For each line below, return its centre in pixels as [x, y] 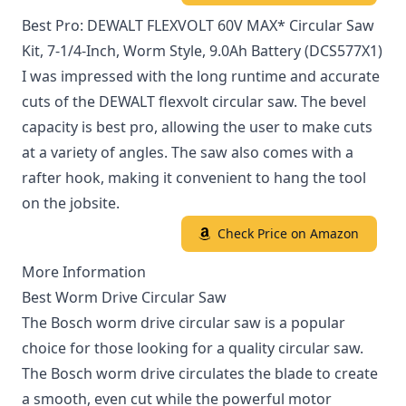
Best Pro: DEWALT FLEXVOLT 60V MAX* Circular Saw [198, 25]
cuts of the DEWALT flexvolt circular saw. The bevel [194, 101]
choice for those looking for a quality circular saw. [193, 348]
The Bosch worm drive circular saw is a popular [184, 322]
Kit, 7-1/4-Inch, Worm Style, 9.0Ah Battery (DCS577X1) [202, 50]
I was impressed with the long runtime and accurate [201, 76]
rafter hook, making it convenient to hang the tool [194, 177]
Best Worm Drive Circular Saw [124, 297]
